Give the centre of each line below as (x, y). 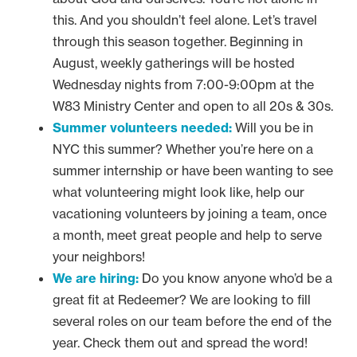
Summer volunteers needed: (142, 127)
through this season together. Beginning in (178, 41)
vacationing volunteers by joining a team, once (190, 213)
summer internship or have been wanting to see (193, 170)
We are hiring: (96, 278)
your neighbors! (99, 256)
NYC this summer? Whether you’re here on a (183, 149)
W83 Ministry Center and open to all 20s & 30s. (194, 106)
